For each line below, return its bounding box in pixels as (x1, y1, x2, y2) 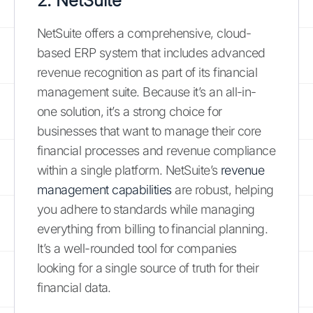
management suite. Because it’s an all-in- (37, 84, 256, 99)
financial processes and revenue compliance (37, 143, 276, 158)
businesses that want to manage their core (37, 123, 261, 138)
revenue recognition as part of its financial (37, 64, 258, 80)
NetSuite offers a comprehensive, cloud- (37, 25, 252, 41)
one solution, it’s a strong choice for (37, 103, 222, 119)
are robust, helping (171, 182, 274, 197)
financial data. (37, 279, 111, 295)
